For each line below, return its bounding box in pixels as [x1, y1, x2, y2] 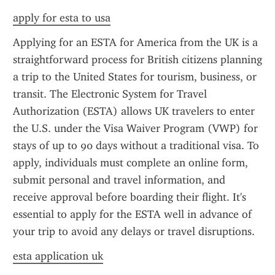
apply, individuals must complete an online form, [13, 156, 248, 169]
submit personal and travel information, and [13, 173, 225, 187]
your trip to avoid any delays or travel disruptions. [13, 225, 255, 238]
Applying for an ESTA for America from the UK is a [13, 36, 258, 49]
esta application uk [13, 249, 103, 263]
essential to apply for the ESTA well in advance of [13, 207, 252, 221]
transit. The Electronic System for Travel [13, 87, 207, 101]
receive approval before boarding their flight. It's [13, 190, 246, 204]
